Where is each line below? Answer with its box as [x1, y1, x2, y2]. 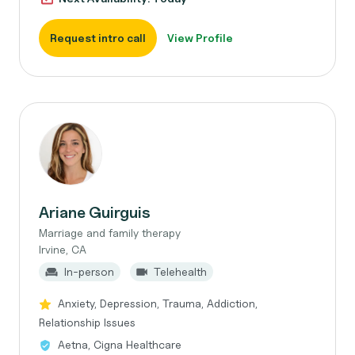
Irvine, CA [39, 242, 86, 256]
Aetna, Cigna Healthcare [58, 338, 181, 351]
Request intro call [50, 31, 146, 44]
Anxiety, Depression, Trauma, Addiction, [58, 296, 258, 310]
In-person [64, 265, 114, 278]
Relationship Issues [39, 315, 136, 329]
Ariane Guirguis [39, 203, 151, 222]
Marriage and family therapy [39, 226, 181, 239]
